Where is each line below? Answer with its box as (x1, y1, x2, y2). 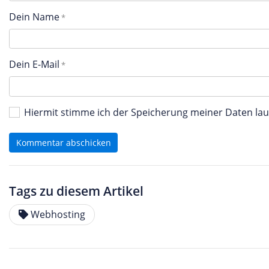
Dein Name (9, 10, 59, 23)
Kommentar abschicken (16, 136, 111, 148)
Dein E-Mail (9, 58, 59, 71)
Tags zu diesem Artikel (9, 183, 144, 199)
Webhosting (30, 208, 85, 221)
